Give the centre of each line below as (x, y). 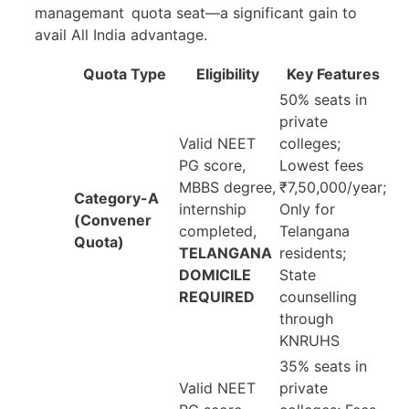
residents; (313, 253)
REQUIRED (217, 297)
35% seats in (323, 367)
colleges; (310, 144)
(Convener (113, 220)
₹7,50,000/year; (333, 188)
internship (213, 210)
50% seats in (323, 100)
